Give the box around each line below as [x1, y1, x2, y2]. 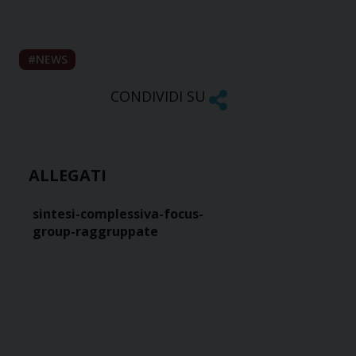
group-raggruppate [33, 222, 158, 240]
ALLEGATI [29, 164, 106, 186]
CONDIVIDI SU [110, 87, 206, 106]
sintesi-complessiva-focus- [33, 204, 203, 222]
